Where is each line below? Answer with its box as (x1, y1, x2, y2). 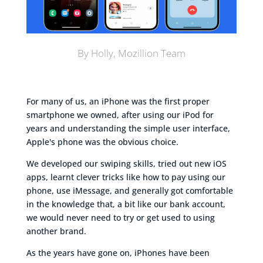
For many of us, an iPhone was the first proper (26, 95, 210, 107)
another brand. (26, 225, 86, 237)
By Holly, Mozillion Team (77, 45, 186, 60)
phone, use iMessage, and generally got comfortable (26, 184, 233, 196)
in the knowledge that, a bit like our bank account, (26, 198, 225, 210)
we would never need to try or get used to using (26, 211, 215, 223)
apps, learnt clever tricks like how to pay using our (26, 171, 225, 183)
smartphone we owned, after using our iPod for (26, 109, 214, 120)
